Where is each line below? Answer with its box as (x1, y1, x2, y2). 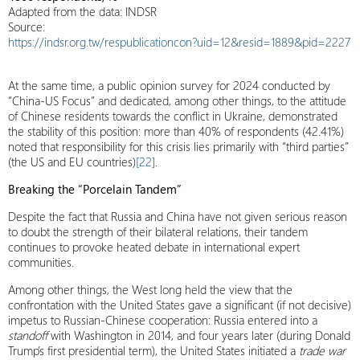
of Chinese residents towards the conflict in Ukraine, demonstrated (8, 108, 337, 124)
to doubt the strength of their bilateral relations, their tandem (8, 223, 308, 239)
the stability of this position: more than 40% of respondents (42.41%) (8, 123, 344, 139)
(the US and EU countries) (8, 153, 136, 170)
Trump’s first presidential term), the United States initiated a (8, 342, 299, 358)
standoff (8, 327, 47, 343)
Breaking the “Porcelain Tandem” (8, 181, 182, 197)
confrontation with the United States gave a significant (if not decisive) (8, 297, 351, 313)
